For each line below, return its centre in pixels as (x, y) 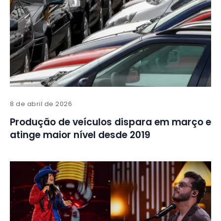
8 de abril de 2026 (41, 104)
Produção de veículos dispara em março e (110, 122)
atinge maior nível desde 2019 (80, 135)
